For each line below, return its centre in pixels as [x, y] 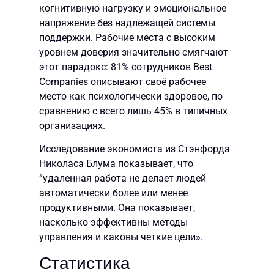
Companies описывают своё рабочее [123, 81]
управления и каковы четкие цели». [121, 237]
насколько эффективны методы [113, 223]
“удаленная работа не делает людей [123, 179]
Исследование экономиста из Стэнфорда [135, 149]
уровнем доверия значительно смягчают [134, 52]
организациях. [72, 125]
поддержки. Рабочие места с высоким [127, 37]
